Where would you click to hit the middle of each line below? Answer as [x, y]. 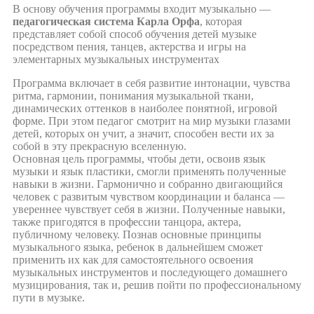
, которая [221, 21]
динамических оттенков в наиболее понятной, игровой [145, 108]
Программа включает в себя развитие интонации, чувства [151, 83]
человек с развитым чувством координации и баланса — [149, 196]
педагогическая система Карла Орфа [106, 21]
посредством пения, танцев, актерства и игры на [129, 46]
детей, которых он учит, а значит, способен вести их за [143, 133]
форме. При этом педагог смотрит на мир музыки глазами [152, 121]
